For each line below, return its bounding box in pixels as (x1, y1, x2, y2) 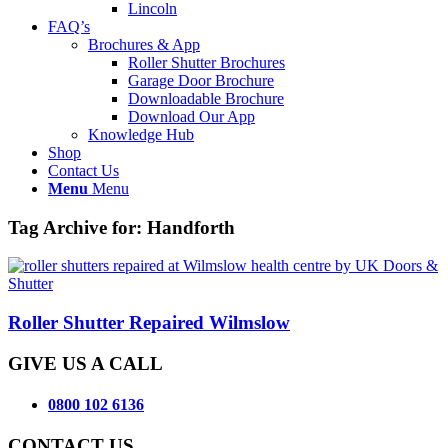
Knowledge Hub (88, 126, 194, 143)
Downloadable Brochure (128, 90, 284, 107)
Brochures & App (88, 36, 200, 53)
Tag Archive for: (8, 216, 147, 238)
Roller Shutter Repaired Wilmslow (8, 312, 290, 334)
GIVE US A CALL (8, 352, 163, 374)
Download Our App (128, 108, 255, 125)
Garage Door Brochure (128, 72, 274, 89)
